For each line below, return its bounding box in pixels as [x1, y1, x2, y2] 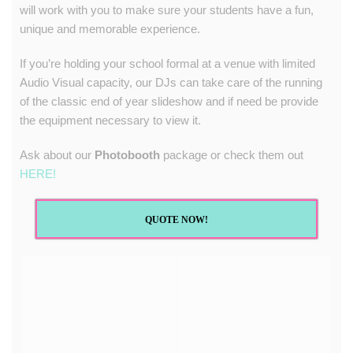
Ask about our [20, 147, 95, 162]
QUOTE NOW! [145, 214, 208, 225]
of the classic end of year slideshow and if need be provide [20, 94, 318, 108]
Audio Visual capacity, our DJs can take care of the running [20, 75, 322, 89]
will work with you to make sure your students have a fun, [20, 2, 314, 17]
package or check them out [160, 147, 303, 162]
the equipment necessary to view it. [20, 113, 201, 127]
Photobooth [95, 147, 160, 162]
